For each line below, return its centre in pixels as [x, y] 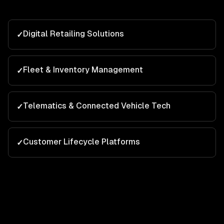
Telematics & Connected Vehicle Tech [97, 106]
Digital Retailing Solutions [73, 34]
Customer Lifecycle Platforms [81, 142]
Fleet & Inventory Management [83, 70]
